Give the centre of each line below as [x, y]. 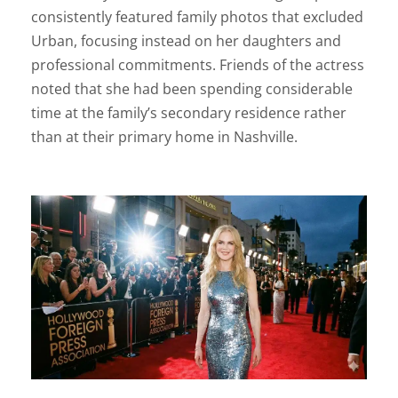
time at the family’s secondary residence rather [189, 113]
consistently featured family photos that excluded [197, 17]
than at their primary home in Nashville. [164, 137]
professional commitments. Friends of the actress [198, 65]
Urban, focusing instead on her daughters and [186, 41]
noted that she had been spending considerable [192, 89]
